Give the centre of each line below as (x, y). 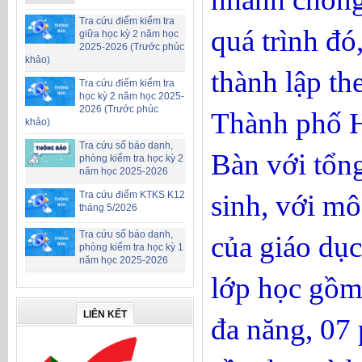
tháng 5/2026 (108, 208)
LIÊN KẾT (105, 314)
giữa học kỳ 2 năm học (129, 34)
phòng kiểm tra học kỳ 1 (131, 247)
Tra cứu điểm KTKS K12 (132, 195)
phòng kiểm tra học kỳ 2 (131, 159)
